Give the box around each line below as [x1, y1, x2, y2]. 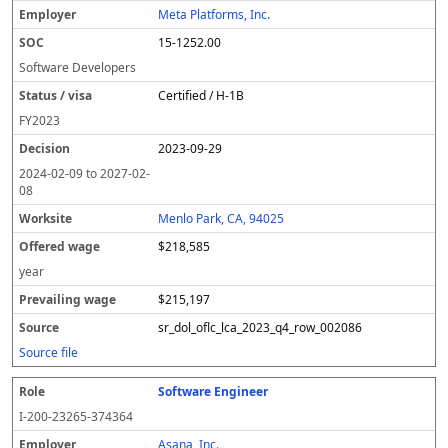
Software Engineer [158, 383, 269, 400]
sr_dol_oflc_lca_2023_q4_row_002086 [158, 319, 363, 336]
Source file [19, 344, 78, 361]
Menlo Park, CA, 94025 [158, 210, 285, 227]
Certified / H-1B [158, 87, 245, 104]
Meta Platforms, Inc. [158, 6, 271, 23]
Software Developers [19, 59, 136, 76]
